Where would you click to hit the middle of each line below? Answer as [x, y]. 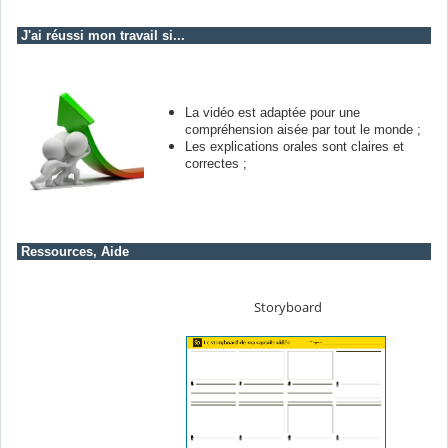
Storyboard [286, 306]
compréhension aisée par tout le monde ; [303, 129]
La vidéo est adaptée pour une [272, 112]
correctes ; [216, 163]
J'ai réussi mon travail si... [101, 35]
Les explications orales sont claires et [294, 146]
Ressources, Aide [73, 251]
